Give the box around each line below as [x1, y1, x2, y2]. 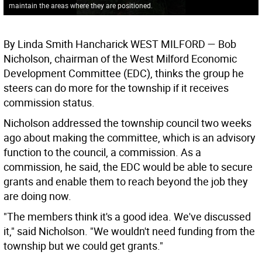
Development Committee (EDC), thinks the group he [4, 66, 244, 81]
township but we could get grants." [4, 239, 163, 253]
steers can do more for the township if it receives [4, 81, 229, 95]
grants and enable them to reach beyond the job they [4, 174, 248, 189]
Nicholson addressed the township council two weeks [4, 116, 251, 130]
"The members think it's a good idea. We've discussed [4, 209, 251, 224]
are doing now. [4, 189, 71, 204]
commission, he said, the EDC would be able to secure [4, 160, 253, 174]
